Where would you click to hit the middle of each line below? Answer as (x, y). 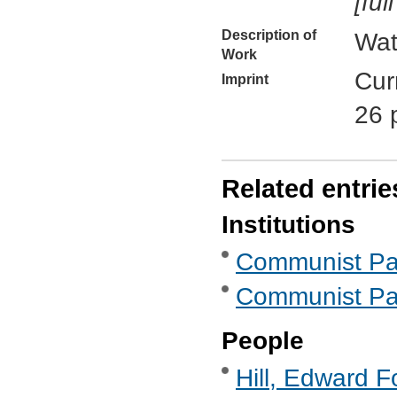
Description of (269, 35)
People (263, 341)
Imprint (245, 79)
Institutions (288, 224)
